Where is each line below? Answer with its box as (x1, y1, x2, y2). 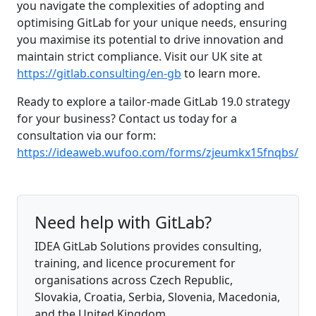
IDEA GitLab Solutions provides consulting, (35, 238, 262, 254)
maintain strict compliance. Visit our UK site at (17, 48, 262, 64)
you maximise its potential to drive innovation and (17, 31, 284, 47)
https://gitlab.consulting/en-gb (17, 65, 181, 81)
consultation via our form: (17, 127, 156, 143)
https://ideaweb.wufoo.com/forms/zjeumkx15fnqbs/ (17, 144, 298, 160)
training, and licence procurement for (35, 255, 236, 271)
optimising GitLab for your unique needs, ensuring (17, 14, 287, 30)
